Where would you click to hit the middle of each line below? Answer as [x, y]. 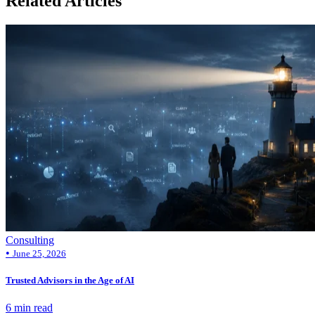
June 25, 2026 [39, 254]
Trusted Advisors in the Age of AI [70, 281]
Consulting [30, 240]
